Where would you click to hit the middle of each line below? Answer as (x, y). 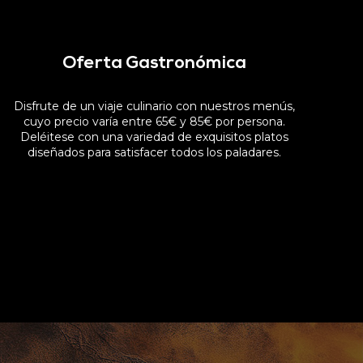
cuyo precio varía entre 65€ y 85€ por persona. (154, 121)
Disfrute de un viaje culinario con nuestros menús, (154, 106)
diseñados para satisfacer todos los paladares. (154, 152)
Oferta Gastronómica (154, 63)
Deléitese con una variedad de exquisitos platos (154, 137)
